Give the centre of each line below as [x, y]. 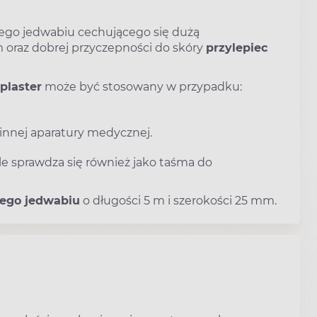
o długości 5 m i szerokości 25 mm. [178, 201]
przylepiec [237, 48]
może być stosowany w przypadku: [142, 86]
